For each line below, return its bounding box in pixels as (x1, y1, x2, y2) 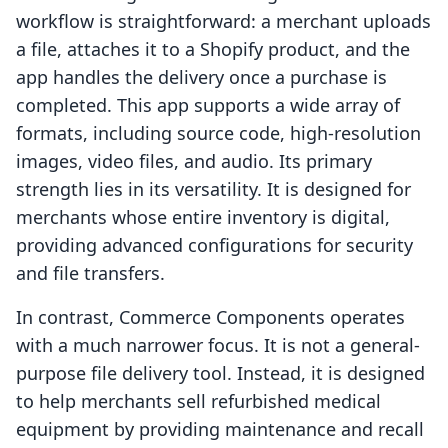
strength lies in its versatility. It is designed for (16, 177, 411, 202)
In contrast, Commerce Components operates (16, 305, 405, 330)
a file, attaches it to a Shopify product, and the (16, 37, 410, 62)
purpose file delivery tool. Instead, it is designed (16, 361, 425, 386)
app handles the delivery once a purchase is (16, 65, 387, 90)
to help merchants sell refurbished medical (16, 389, 381, 414)
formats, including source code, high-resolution (16, 121, 421, 146)
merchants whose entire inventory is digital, (16, 205, 390, 230)
